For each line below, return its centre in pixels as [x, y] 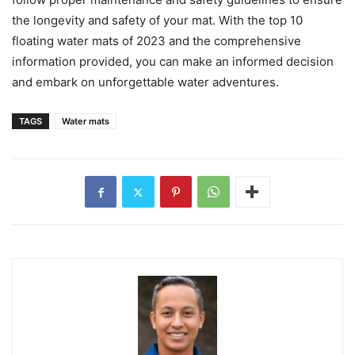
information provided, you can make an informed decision [173, 62]
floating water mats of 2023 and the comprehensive [157, 41]
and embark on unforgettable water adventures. [145, 82]
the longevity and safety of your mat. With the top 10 [157, 21]
